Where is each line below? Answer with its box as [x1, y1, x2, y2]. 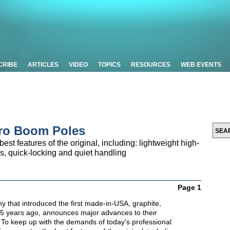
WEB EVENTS [181, 61, 221, 68]
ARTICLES [28, 61, 59, 68]
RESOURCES [131, 61, 170, 68]
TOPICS [98, 61, 121, 68]
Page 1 [178, 183, 201, 191]
